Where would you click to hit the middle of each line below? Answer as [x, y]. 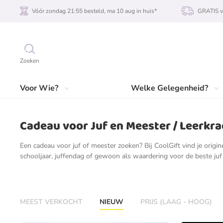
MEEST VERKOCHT [51, 202]
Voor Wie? [39, 88]
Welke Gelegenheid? [169, 88]
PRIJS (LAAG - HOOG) [176, 202]
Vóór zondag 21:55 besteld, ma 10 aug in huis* [94, 11]
